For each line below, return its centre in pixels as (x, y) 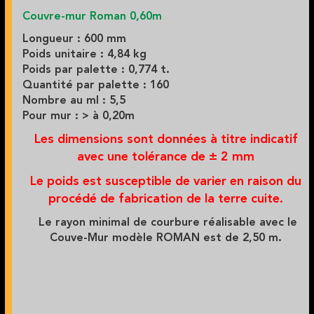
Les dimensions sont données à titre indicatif (166, 140)
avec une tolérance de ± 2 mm (166, 157)
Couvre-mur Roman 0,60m (92, 17)
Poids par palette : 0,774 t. (96, 70)
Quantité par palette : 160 (95, 86)
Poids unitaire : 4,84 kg (84, 55)
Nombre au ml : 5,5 (74, 101)
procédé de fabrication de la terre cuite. (166, 199)
